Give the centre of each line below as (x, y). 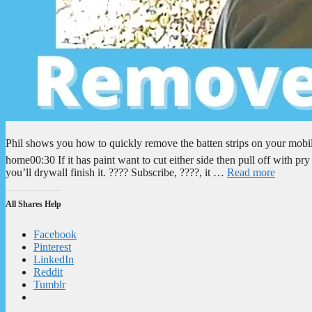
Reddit (48, 272)
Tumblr (49, 284)
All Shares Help (33, 204)
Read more (251, 172)
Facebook (55, 234)
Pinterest (52, 247)
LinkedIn (54, 259)
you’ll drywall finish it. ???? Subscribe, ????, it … (116, 172)
